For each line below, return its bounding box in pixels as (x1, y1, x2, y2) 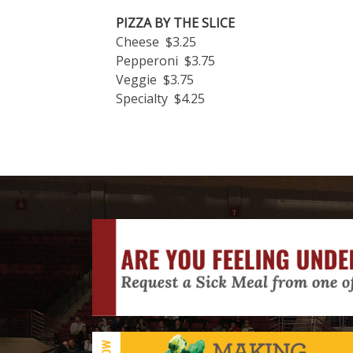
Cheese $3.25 (116, 32, 196, 50)
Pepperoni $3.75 (116, 51, 215, 69)
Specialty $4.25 (116, 89, 208, 107)
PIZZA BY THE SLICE (116, 13, 235, 32)
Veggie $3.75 (116, 70, 194, 88)
